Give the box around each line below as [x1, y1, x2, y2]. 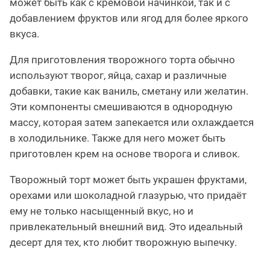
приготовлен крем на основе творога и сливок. [10, 148, 240, 160]
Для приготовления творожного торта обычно [10, 54, 235, 66]
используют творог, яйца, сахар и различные [10, 69, 227, 82]
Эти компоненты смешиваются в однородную [10, 101, 233, 113]
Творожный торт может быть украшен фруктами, [10, 174, 246, 186]
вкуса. [10, 28, 39, 40]
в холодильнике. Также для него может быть [10, 132, 225, 145]
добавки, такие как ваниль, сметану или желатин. [10, 85, 248, 98]
